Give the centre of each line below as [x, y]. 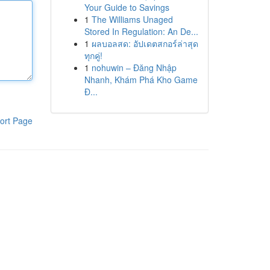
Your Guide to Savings [127, 7]
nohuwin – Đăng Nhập [134, 67]
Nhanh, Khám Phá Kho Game [141, 80]
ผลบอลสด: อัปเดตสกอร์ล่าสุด [145, 43]
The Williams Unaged [132, 19]
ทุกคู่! [93, 55]
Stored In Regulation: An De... [141, 31]
